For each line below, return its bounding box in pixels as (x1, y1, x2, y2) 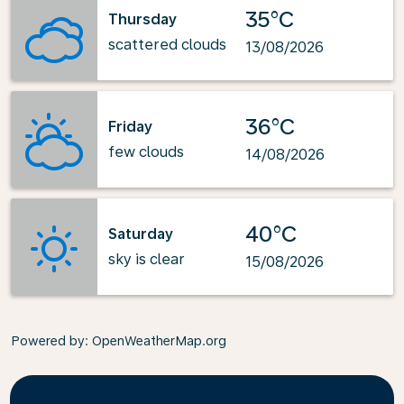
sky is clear (108, 250, 185, 268)
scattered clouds (108, 35, 226, 53)
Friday (108, 117, 152, 135)
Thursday (108, 10, 177, 28)
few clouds (108, 142, 184, 161)
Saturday (108, 225, 173, 243)
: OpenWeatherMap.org (85, 334, 226, 348)
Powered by (11, 334, 85, 348)
